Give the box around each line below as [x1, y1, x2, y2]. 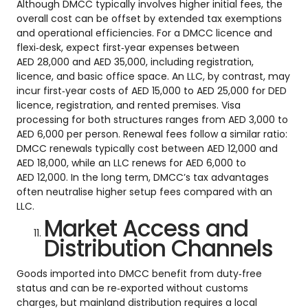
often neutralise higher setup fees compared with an [16, 184, 272, 199]
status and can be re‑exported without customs [16, 280, 248, 295]
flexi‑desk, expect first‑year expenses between [16, 40, 239, 54]
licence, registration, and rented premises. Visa [16, 98, 241, 112]
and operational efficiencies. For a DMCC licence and [16, 25, 272, 40]
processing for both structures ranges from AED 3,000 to [16, 112, 288, 126]
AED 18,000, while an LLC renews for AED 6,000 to [16, 155, 246, 170]
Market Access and [44, 212, 248, 245]
